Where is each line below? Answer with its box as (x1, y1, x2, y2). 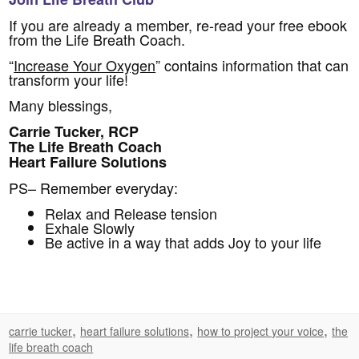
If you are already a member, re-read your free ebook (9, 14, 348, 36)
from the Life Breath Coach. (9, 29, 186, 50)
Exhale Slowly (45, 217, 135, 239)
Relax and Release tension (45, 203, 218, 224)
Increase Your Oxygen (14, 54, 156, 76)
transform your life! (9, 69, 129, 91)
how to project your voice (197, 323, 325, 340)
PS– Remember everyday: (9, 177, 179, 199)
